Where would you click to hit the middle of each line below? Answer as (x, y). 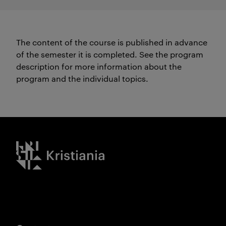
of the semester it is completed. (77, 54)
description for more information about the (99, 66)
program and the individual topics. (82, 78)
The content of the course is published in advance (112, 42)
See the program (171, 54)
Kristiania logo (43, 147)
